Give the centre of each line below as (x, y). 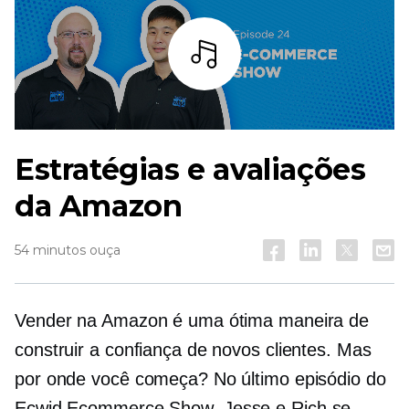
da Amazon (99, 206)
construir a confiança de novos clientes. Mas (193, 350)
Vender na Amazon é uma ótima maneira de (192, 321)
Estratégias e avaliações (190, 170)
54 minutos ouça (68, 251)
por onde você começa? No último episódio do (200, 379)
